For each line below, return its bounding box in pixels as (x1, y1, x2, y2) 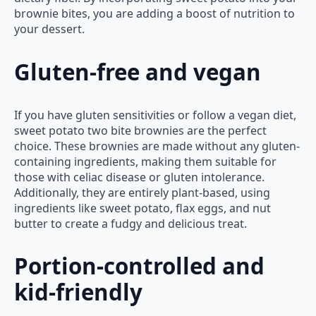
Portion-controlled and (14, 251, 265, 281)
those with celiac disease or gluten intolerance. (14, 169, 265, 185)
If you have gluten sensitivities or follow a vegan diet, (14, 107, 296, 123)
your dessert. (14, 21, 85, 37)
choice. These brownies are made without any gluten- (14, 138, 300, 154)
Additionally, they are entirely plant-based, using (14, 184, 270, 200)
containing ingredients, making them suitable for (14, 153, 276, 169)
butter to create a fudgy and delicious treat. (14, 215, 247, 231)
